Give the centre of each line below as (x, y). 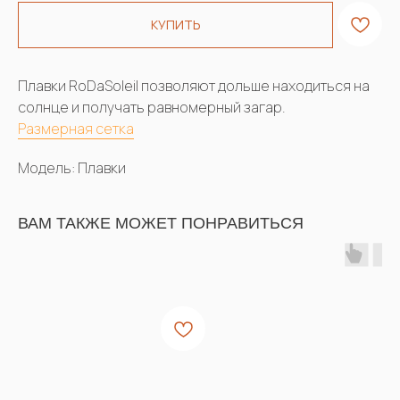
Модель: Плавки (72, 167)
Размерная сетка (76, 128)
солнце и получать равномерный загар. (152, 107)
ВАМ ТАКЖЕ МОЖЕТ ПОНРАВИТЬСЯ (161, 223)
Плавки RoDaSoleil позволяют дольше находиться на (194, 85)
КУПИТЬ (175, 25)
